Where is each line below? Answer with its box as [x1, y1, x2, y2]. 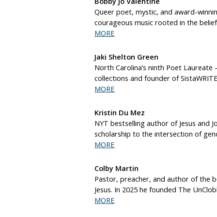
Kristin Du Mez [94, 108, 145, 118]
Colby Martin [94, 164, 139, 173]
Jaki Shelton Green [94, 52, 159, 62]
